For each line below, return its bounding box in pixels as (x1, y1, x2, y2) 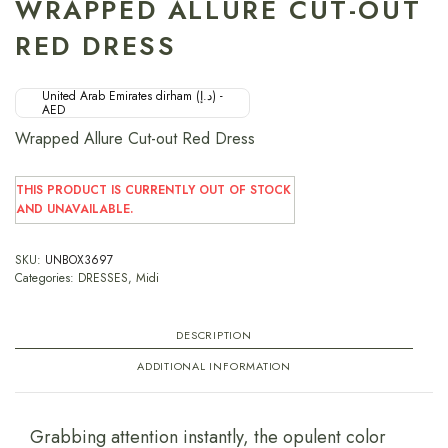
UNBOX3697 (45, 250, 113, 269)
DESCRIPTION (176, 326, 252, 343)
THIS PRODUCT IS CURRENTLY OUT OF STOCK (16, 180, 292, 199)
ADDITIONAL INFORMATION (137, 357, 291, 374)
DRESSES (78, 268, 128, 287)
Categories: (15, 268, 78, 287)
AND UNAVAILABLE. (16, 199, 134, 218)
